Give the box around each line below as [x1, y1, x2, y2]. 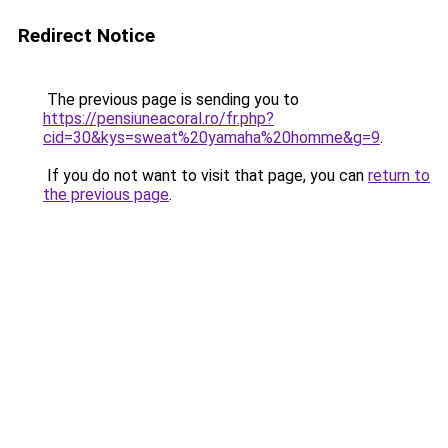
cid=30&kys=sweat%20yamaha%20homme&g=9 [43, 128, 380, 147]
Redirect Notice [18, 24, 155, 47]
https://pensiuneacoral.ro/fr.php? [43, 109, 274, 128]
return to [368, 166, 430, 185]
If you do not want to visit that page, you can [43, 166, 368, 185]
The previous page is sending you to [43, 90, 299, 109]
